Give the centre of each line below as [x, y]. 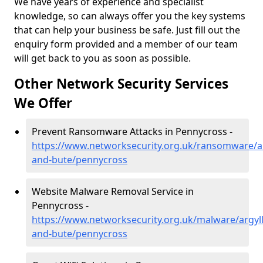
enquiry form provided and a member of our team [126, 44]
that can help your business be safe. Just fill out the [127, 30]
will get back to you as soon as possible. [104, 58]
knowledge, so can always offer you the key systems [130, 16]
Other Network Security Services [121, 84]
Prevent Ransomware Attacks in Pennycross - [132, 131]
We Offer [43, 103]
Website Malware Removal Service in [113, 191]
